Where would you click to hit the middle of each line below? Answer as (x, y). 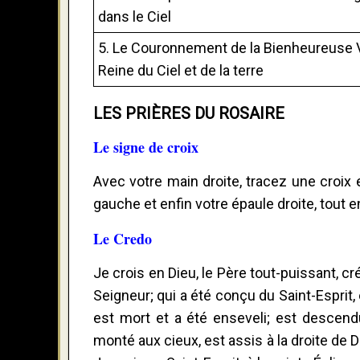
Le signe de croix (146, 147)
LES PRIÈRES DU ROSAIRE (189, 113)
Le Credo (123, 238)
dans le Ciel (135, 16)
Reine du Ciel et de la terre (181, 70)
